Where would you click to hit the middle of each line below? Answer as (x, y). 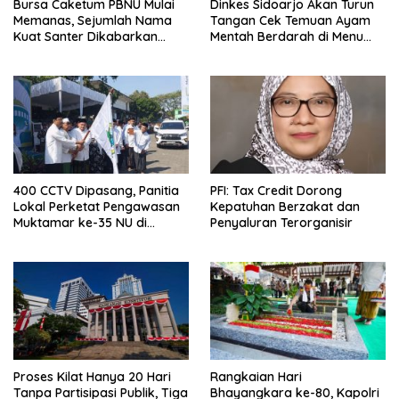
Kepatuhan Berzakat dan (285, 206)
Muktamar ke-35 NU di (80, 222)
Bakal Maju (46, 52)
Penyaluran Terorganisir (281, 222)
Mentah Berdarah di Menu (287, 36)
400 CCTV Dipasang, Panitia (96, 190)
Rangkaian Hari (256, 377)
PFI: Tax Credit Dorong (276, 190)
